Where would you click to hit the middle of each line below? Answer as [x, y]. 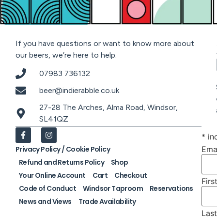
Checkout [131, 176]
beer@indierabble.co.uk [79, 91]
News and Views [45, 202]
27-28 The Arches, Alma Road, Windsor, [108, 108]
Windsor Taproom [113, 189]
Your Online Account [52, 176]
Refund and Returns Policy [62, 163]
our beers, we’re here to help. [66, 55]
